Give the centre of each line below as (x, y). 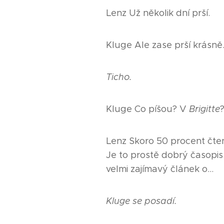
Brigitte (204, 109)
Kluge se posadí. (141, 201)
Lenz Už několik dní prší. (158, 13)
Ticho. (119, 77)
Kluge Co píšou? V (147, 109)
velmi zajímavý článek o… (160, 169)
